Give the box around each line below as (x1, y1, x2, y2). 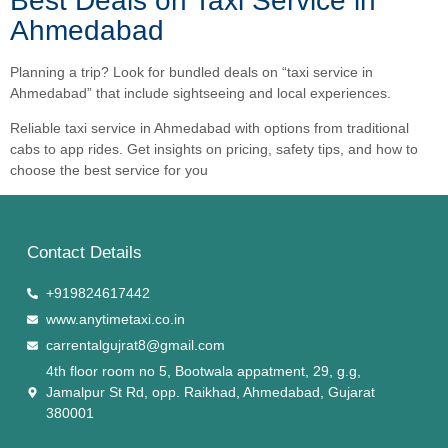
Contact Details (27, 243, 142, 263)
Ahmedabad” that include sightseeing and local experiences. (10, 84, 391, 101)
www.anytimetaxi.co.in (45, 311, 185, 328)
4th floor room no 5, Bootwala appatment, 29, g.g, (45, 363, 361, 380)
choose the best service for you (10, 162, 208, 179)
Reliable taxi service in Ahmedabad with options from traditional (10, 120, 409, 137)
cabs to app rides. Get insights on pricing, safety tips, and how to (10, 141, 418, 158)
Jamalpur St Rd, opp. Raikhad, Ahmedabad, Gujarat (45, 384, 375, 401)
